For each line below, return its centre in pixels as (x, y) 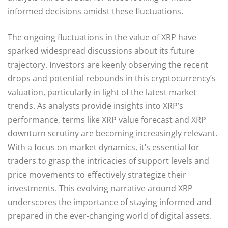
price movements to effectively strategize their (97, 174)
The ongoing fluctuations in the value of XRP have (102, 37)
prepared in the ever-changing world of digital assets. (110, 216)
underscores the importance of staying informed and (110, 202)
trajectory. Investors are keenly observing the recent (108, 64)
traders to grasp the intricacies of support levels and (108, 161)
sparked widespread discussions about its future (101, 51)
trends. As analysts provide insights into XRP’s (95, 106)
